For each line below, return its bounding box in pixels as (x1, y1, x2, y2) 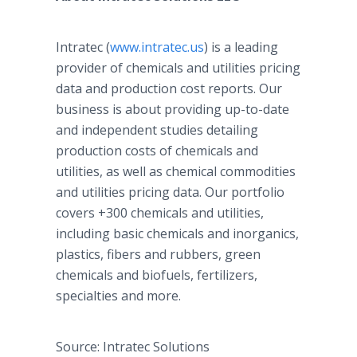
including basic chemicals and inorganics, (56, 225, 299, 242)
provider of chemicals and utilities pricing (56, 59, 300, 76)
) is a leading (204, 38, 278, 56)
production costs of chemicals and (56, 142, 258, 159)
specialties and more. (56, 287, 181, 304)
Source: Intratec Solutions (56, 338, 210, 355)
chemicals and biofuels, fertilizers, (56, 266, 257, 284)
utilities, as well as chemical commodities (56, 163, 296, 180)
